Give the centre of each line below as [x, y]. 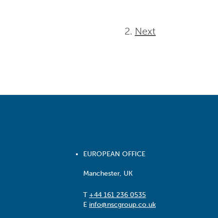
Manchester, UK [108, 174]
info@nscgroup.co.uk [122, 205]
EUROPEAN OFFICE [114, 154]
